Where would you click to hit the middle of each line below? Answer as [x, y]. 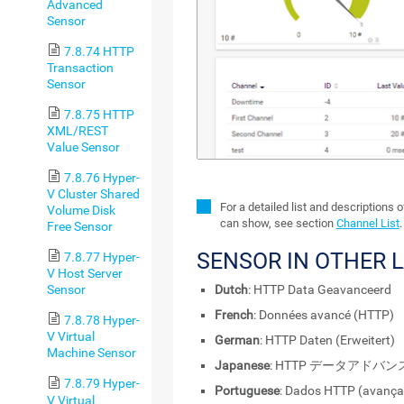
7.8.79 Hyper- [101, 384]
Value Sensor [83, 147]
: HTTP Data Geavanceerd [319, 290]
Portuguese [247, 391]
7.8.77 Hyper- [101, 257]
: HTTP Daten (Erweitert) [327, 340]
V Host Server [85, 274]
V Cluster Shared [93, 194]
